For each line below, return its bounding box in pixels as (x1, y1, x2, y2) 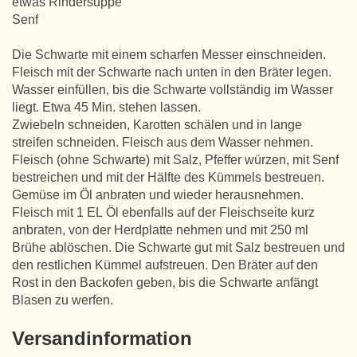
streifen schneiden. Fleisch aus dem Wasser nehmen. (12, 135, 313, 149)
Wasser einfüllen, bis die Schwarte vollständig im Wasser (12, 83, 333, 96)
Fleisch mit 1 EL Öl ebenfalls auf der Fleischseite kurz (12, 206, 315, 219)
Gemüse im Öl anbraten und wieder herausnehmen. (12, 188, 304, 202)
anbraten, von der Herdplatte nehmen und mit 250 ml (12, 223, 308, 237)
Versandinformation (12, 328, 192, 349)
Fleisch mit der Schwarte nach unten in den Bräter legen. (12, 65, 331, 79)
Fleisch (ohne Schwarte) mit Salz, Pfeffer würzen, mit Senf (12, 153, 339, 167)
